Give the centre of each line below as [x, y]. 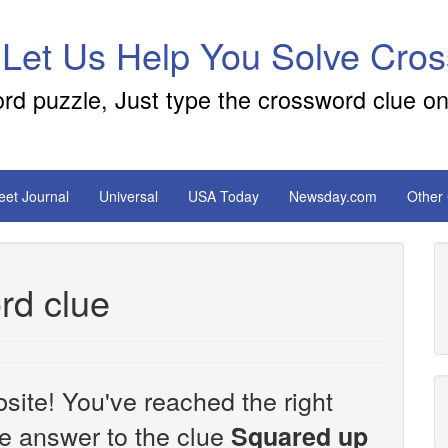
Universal [128, 196]
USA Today [223, 196]
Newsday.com [333, 196]
